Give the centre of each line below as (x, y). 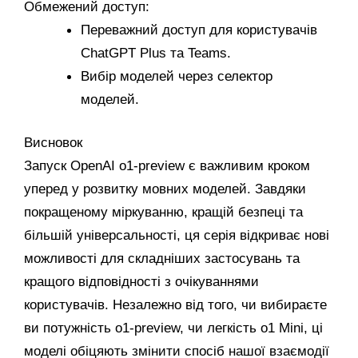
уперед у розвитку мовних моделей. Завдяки (165, 189)
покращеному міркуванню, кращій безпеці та (163, 213)
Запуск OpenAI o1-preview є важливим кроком (167, 166)
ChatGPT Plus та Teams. (156, 53)
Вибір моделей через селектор (177, 76)
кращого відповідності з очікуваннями (141, 282)
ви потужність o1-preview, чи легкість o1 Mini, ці (173, 328)
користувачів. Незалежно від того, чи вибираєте (175, 305)
